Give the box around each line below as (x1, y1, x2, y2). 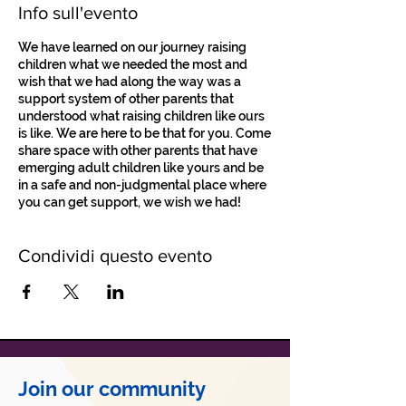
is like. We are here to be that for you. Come (18, 126, 271, 140)
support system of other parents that (18, 92, 234, 106)
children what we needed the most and (18, 57, 247, 72)
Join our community (18, 377, 206, 401)
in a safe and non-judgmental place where (18, 178, 266, 192)
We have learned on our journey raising (18, 40, 246, 54)
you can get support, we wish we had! (18, 195, 241, 209)
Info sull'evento (18, 3, 138, 23)
